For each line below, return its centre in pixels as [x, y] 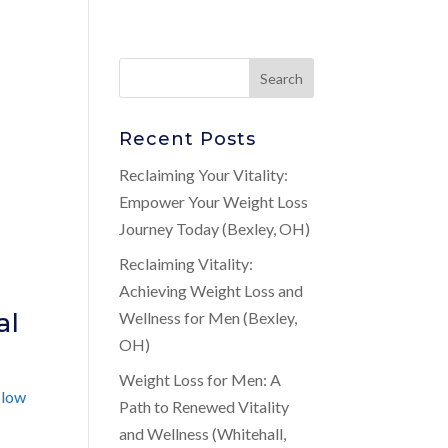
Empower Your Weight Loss [214, 201]
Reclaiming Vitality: [186, 263]
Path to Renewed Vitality [204, 406]
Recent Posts [188, 139]
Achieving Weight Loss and [211, 290]
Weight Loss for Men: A [200, 379]
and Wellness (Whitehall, [203, 433]
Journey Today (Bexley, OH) [215, 228]
